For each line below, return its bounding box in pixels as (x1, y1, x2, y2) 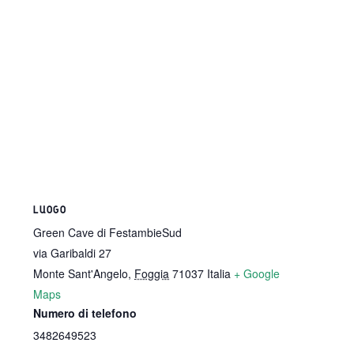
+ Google (234, 265, 281, 282)
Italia (207, 265, 232, 282)
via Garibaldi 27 (33, 245, 112, 262)
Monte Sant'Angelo (33, 265, 129, 282)
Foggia (134, 265, 170, 282)
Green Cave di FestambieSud (33, 224, 183, 241)
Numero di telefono (33, 305, 137, 322)
